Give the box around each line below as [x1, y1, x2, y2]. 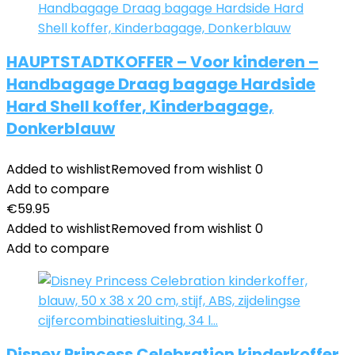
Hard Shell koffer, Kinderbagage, [6, 95, 273, 117]
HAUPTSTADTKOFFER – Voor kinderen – [6, 51, 319, 73]
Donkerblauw [6, 117, 115, 139]
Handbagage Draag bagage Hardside [6, 73, 315, 95]
